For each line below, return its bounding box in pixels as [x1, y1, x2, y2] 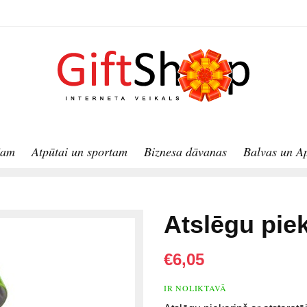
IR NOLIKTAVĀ [164, 282, 227, 294]
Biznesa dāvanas [144, 143, 227, 160]
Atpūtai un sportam [32, 143, 127, 160]
